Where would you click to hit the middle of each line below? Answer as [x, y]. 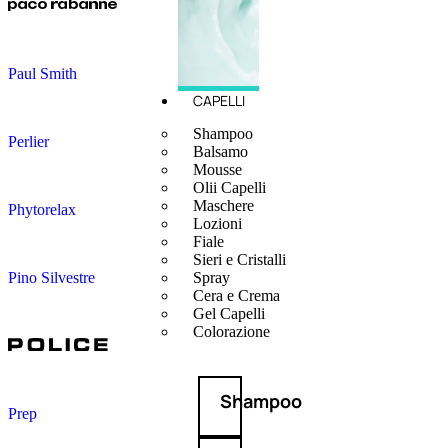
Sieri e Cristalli [239, 260]
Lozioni [217, 224]
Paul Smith [42, 73]
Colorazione [231, 332]
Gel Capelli [228, 314]
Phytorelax [42, 209]
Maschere [223, 206]
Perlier [28, 141]
